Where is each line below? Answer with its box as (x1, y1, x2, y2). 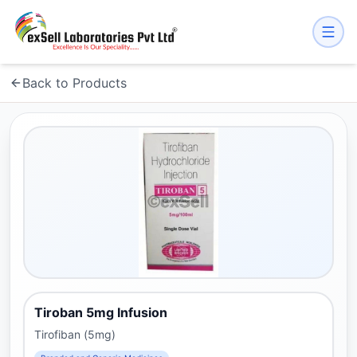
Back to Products (22, 75, 127, 91)
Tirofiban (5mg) (34, 328, 116, 341)
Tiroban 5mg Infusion (34, 304, 167, 320)
